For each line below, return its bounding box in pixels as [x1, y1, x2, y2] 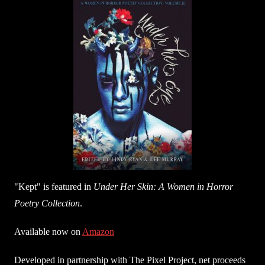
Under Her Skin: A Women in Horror [93, 181, 233, 192]
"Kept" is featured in [14, 181, 93, 192]
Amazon [82, 226, 114, 237]
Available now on [14, 226, 82, 237]
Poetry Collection [14, 198, 80, 208]
